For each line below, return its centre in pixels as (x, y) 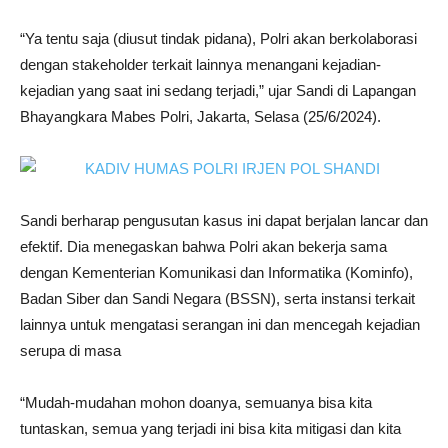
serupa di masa (70, 351)
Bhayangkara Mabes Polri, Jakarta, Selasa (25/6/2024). (200, 117)
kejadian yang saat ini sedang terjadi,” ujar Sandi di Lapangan (218, 91)
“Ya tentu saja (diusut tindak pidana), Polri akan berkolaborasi (218, 39)
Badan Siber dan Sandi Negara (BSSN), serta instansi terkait (217, 299)
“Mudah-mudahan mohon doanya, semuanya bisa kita (196, 403)
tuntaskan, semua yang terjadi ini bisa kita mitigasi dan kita (210, 429)
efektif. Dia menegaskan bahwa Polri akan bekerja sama (203, 247)
